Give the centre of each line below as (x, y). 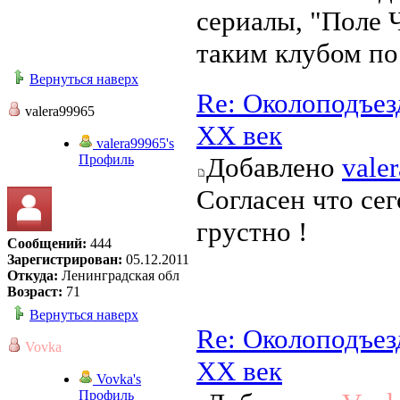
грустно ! (252, 232)
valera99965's (133, 144)
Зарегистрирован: (65, 260)
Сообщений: (47, 244)
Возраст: (35, 292)
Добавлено (274, 168)
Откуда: (33, 276)
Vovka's (117, 379)
